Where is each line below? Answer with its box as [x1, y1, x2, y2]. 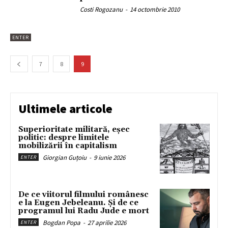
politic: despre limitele [18, 133, 109, 143]
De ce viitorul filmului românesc [18, 189, 149, 199]
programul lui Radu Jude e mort [18, 206, 149, 216]
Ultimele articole [18, 101, 112, 117]
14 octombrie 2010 [130, 5, 180, 14]
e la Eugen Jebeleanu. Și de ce [18, 197, 138, 208]
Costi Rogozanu [80, 5, 123, 14]
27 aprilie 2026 [88, 218, 126, 227]
